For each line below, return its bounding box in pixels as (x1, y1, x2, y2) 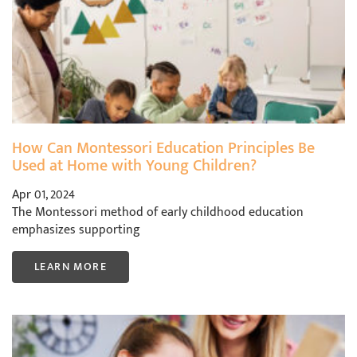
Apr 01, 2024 (12, 184, 75, 206)
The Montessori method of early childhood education (12, 202, 304, 224)
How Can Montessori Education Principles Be (12, 135, 315, 163)
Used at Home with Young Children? (12, 152, 257, 180)
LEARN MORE (34, 257, 107, 277)
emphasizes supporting (12, 219, 140, 241)
